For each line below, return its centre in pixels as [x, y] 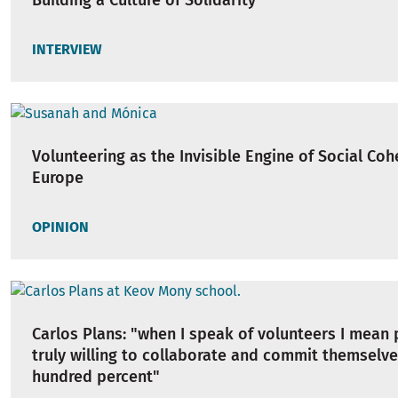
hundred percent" [96, 377]
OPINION [60, 227]
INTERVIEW [67, 50]
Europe [58, 178]
